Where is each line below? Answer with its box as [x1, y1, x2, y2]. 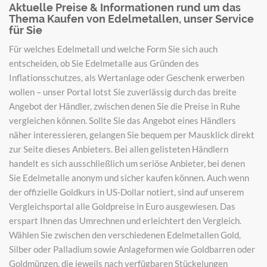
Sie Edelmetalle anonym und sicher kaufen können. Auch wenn [9, 172, 249, 183]
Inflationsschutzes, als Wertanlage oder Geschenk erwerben [9, 72, 244, 83]
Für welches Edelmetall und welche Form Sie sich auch [9, 43, 218, 54]
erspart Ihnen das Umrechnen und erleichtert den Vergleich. [9, 215, 241, 226]
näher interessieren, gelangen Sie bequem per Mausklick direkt [9, 129, 254, 140]
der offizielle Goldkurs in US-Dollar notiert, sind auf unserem [9, 186, 244, 197]
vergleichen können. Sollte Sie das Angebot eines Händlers [9, 114, 236, 126]
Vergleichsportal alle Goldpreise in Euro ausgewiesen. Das [9, 200, 235, 212]
